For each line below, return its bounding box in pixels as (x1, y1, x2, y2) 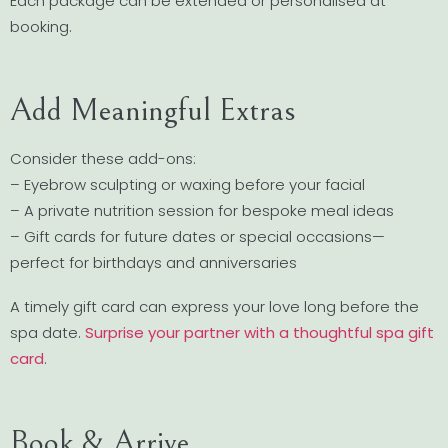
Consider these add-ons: (10, 148, 196, 170)
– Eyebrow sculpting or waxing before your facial (10, 174, 365, 196)
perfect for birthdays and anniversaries (10, 252, 297, 274)
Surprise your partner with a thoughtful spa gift (85, 321, 434, 343)
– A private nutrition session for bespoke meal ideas (10, 200, 394, 222)
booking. (10, 16, 72, 38)
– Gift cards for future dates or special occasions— (10, 226, 385, 248)
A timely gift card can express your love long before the (10, 295, 419, 317)
